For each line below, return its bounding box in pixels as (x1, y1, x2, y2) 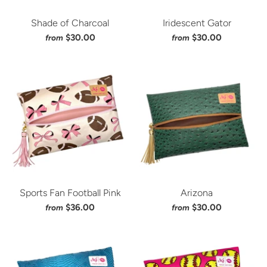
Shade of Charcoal (31, 17, 110, 29)
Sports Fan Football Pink (20, 187, 121, 199)
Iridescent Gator (162, 17, 231, 29)
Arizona (181, 187, 213, 199)
